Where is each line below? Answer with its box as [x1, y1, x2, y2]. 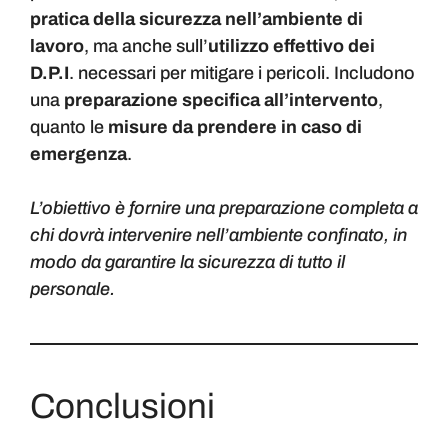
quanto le [30, 117, 108, 138]
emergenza [30, 144, 127, 165]
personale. [30, 279, 115, 300]
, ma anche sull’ [84, 36, 208, 57]
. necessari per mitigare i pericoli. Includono [69, 63, 415, 84]
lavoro [30, 36, 84, 57]
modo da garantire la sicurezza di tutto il [30, 252, 345, 273]
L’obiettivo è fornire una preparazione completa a [30, 198, 418, 219]
